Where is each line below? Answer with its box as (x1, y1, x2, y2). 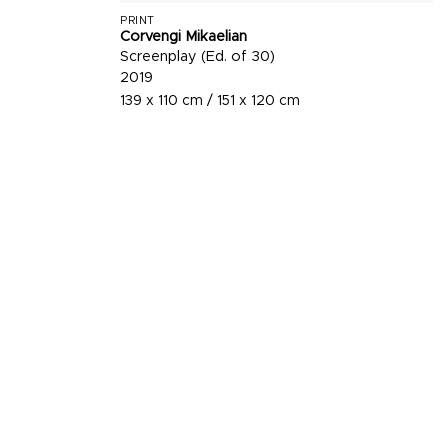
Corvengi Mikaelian (120, 29, 248, 44)
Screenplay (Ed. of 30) (120, 50, 276, 65)
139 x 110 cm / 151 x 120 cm (120, 94, 301, 109)
